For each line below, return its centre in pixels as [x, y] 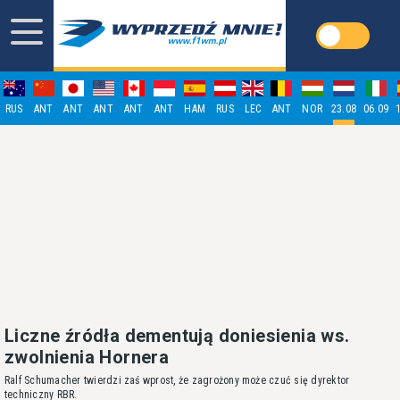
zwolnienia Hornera [87, 357]
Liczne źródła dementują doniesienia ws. [177, 336]
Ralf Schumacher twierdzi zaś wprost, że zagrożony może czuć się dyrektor [177, 380]
